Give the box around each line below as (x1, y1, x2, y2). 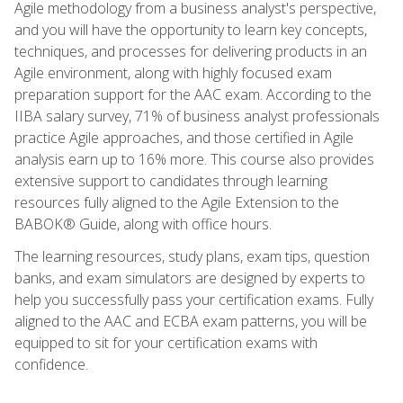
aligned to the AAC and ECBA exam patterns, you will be (14, 310, 367, 331)
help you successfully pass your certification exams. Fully (14, 289, 373, 309)
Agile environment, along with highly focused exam (14, 62, 332, 83)
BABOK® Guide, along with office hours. (14, 213, 272, 234)
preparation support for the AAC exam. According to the (14, 84, 372, 104)
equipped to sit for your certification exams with (14, 332, 318, 353)
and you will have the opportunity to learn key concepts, (14, 19, 367, 40)
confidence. (14, 354, 88, 374)
